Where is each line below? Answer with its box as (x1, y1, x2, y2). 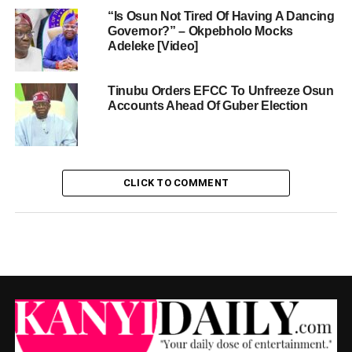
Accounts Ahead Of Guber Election (107, 99, 308, 113)
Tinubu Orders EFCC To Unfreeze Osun (107, 84, 334, 98)
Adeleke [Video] (107, 39, 199, 53)
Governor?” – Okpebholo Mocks (107, 24, 293, 38)
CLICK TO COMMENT (123, 177, 229, 189)
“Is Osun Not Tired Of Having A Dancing (107, 9, 335, 24)
